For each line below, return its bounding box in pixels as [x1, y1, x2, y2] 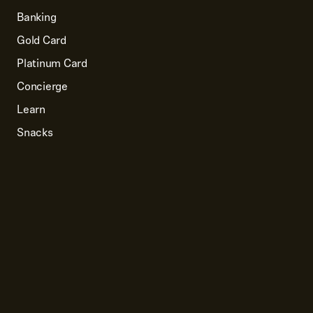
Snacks [17, 124, 53, 141]
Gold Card [17, 31, 66, 49]
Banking [17, 8, 57, 26]
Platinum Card [17, 54, 87, 72]
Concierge [17, 78, 68, 95]
